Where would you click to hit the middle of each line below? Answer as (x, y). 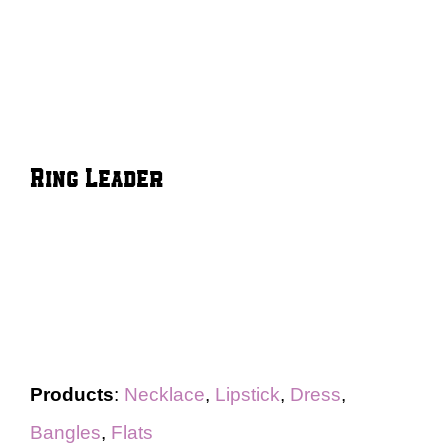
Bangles (65, 432)
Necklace (164, 394)
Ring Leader (96, 176)
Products (72, 394)
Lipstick (247, 394)
